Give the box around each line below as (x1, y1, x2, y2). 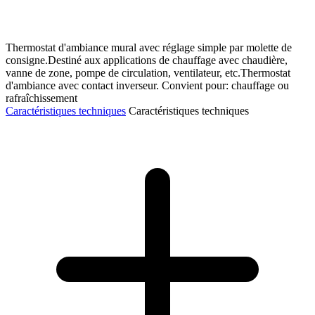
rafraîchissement (6, 92, 77, 105)
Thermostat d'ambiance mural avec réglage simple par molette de (6, 41, 292, 54)
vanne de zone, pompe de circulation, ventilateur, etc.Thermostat (6, 67, 290, 79)
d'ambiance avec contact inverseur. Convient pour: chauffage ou (6, 79, 289, 92)
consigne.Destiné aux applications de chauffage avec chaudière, (6, 54, 288, 67)
